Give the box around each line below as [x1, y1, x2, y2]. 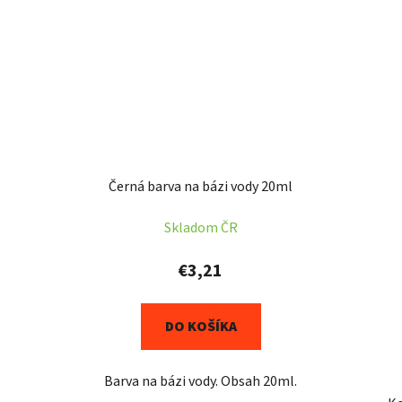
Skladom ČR [163, 217, 238, 238]
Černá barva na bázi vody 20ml [109, 176, 293, 197]
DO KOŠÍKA [164, 316, 237, 336]
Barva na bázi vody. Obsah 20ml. [104, 371, 298, 391]
